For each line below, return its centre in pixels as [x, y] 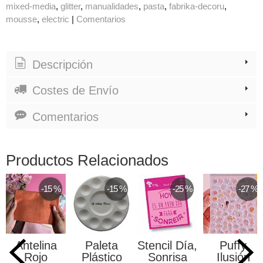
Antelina [36, 245]
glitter [70, 6]
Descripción [61, 64]
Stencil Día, [167, 245]
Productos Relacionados [87, 160]
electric [55, 19]
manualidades [112, 6]
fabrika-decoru [197, 6]
